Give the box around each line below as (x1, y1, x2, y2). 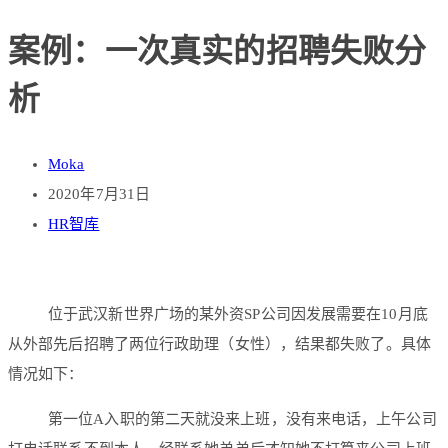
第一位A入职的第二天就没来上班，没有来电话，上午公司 (48, 411, 437, 428)
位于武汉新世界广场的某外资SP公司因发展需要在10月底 (48, 306, 428, 323)
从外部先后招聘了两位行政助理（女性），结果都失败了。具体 (8, 336, 431, 353)
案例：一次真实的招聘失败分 (8, 32, 427, 69)
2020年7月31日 (48, 186, 150, 203)
